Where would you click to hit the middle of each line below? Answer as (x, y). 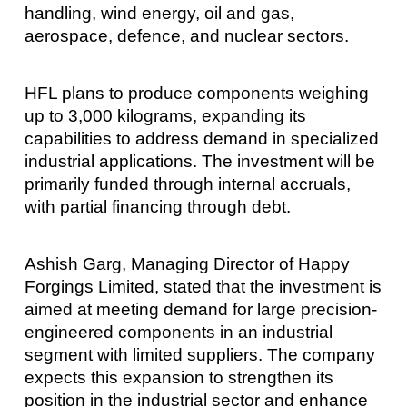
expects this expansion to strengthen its (179, 378)
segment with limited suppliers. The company (199, 355)
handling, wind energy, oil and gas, (159, 13)
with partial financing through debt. (157, 206)
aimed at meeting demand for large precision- (200, 310)
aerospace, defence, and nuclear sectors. (186, 35)
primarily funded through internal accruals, (187, 184)
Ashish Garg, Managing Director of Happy (187, 264)
